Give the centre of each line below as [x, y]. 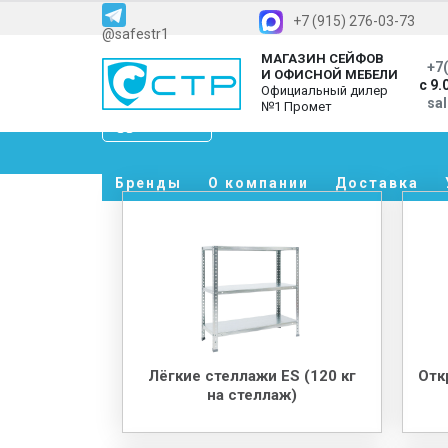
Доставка [377, 183]
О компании [258, 183]
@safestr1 [135, 34]
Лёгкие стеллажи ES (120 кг [251, 375]
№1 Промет [296, 107]
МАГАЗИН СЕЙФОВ [322, 59]
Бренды [148, 183]
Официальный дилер [324, 91]
